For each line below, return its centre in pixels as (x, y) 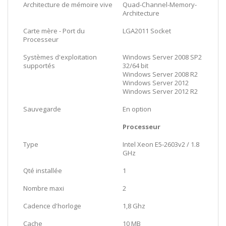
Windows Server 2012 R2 (160, 91)
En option (137, 109)
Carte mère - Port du (54, 31)
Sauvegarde (42, 109)
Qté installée (43, 170)
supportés (39, 65)
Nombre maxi (44, 188)
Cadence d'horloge (52, 206)
